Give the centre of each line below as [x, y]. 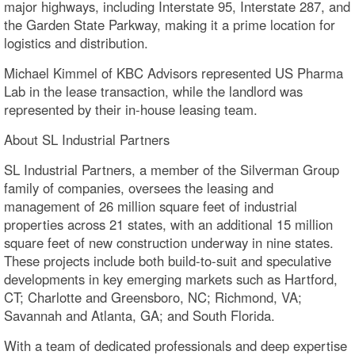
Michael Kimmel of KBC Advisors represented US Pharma [174, 73]
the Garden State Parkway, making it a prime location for [170, 25]
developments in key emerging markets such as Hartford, [171, 279]
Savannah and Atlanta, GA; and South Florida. [139, 315]
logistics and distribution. [76, 43]
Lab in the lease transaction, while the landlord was [153, 91]
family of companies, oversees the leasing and [139, 188]
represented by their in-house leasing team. [131, 109]
